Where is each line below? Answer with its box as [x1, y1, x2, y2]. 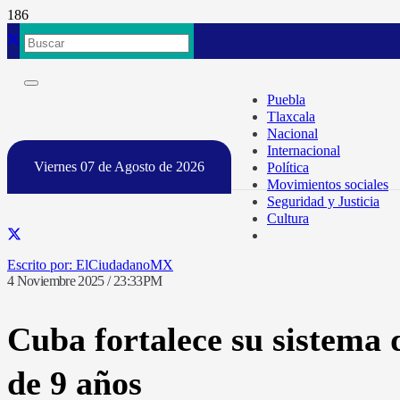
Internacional [267, 142, 340, 158]
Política [267, 159, 309, 175]
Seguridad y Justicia [267, 193, 379, 209]
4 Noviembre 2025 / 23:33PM [7, 273, 162, 289]
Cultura [267, 210, 309, 226]
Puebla [267, 91, 305, 107]
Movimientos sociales [267, 176, 388, 192]
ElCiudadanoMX [76, 257, 173, 273]
